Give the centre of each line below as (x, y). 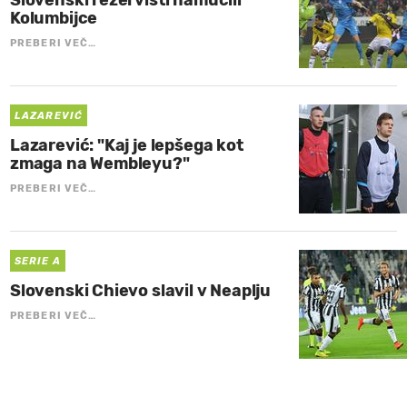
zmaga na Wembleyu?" (100, 164)
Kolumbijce (54, 19)
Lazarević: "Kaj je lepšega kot (127, 146)
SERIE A (38, 262)
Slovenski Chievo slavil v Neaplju (141, 291)
